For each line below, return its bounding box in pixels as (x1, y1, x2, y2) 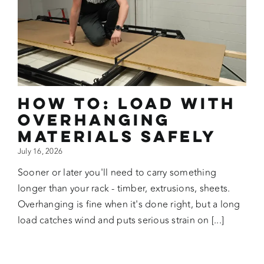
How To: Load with (17, 92, 236, 114)
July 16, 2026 (17, 145, 63, 157)
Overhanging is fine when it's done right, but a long (17, 197, 240, 212)
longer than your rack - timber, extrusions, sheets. (17, 181, 230, 196)
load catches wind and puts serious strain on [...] (17, 213, 224, 227)
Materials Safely (17, 125, 217, 147)
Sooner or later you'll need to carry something (17, 165, 217, 180)
